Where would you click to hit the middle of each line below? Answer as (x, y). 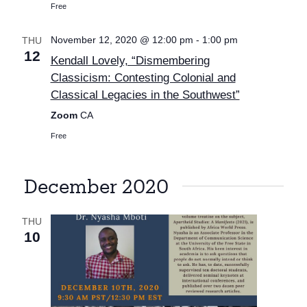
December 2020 (96, 186)
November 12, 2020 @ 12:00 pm (122, 40)
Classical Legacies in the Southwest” (145, 95)
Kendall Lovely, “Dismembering (130, 61)
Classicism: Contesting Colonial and (143, 78)
